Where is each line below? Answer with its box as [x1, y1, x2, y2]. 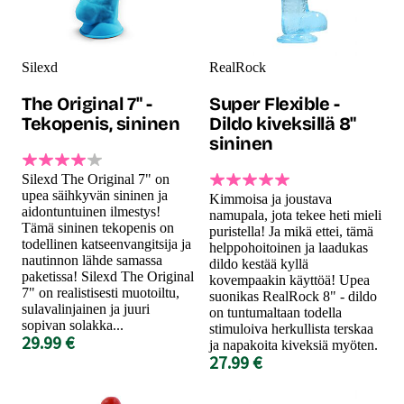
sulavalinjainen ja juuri [22, 300, 150, 317]
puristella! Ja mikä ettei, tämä [209, 223, 373, 239]
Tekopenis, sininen [22, 112, 179, 134]
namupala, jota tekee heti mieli [209, 207, 381, 223]
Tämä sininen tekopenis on [22, 219, 174, 235]
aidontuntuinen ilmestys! [22, 203, 161, 219]
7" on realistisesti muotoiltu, [22, 284, 179, 300]
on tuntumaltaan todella [209, 304, 342, 320]
